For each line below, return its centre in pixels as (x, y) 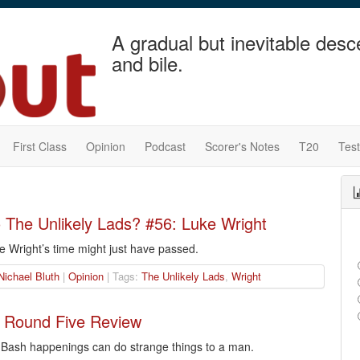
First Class (40, 147)
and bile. (147, 63)
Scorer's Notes (242, 147)
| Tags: (122, 276)
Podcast (165, 147)
